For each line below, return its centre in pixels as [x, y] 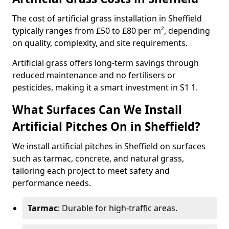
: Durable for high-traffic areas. [118, 208]
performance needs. [52, 183]
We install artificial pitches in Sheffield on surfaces [109, 146]
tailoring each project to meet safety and [91, 171]
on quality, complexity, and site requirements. [100, 43]
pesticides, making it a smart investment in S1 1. [105, 87]
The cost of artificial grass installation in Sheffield [107, 18]
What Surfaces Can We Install [97, 110]
